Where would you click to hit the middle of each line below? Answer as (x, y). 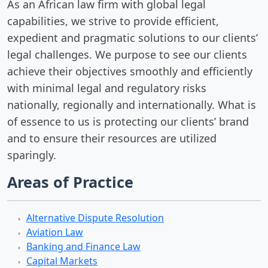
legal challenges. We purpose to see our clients (127, 54)
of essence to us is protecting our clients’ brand (128, 121)
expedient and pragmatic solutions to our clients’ (133, 38)
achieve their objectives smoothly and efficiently (130, 71)
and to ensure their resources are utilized (112, 138)
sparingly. (32, 155)
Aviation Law (55, 232)
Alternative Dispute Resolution (95, 218)
